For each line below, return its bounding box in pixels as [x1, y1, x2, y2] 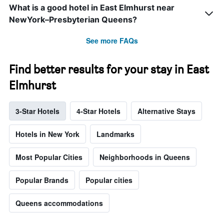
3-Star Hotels [15, 106, 59, 116]
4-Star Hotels [76, 106, 120, 116]
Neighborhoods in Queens [99, 152, 190, 162]
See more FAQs [86, 35, 138, 46]
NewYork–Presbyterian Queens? [9, 14, 137, 25]
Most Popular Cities [15, 152, 82, 162]
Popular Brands [15, 175, 68, 185]
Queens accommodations [15, 198, 103, 208]
